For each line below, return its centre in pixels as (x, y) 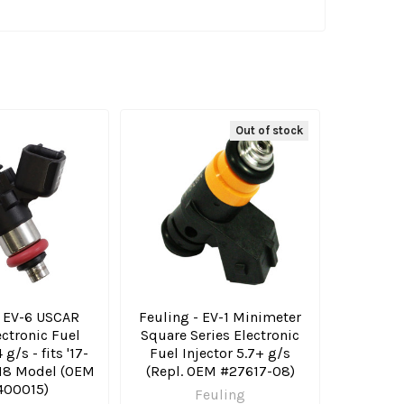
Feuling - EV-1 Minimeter (220, 317)
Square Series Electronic (220, 335)
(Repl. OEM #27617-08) (220, 372)
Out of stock (269, 131)
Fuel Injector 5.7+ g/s (220, 353)
